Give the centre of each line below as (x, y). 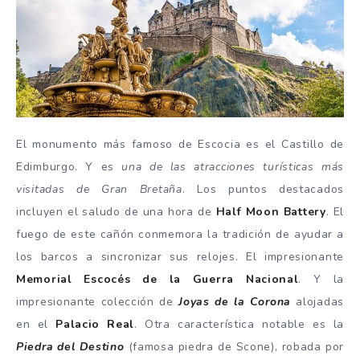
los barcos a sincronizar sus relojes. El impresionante (180, 257)
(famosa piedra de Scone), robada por (234, 347)
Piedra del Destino (70, 347)
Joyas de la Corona (235, 302)
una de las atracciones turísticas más (233, 167)
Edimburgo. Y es (69, 167)
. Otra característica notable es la (239, 325)
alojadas (317, 302)
